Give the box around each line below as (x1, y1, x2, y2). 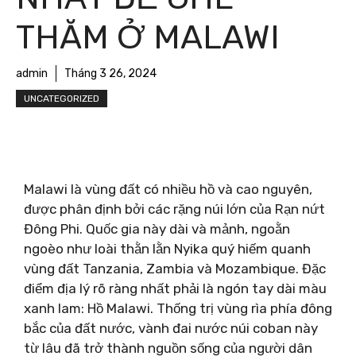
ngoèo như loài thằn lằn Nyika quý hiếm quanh (24, 240, 311, 257)
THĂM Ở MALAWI (16, 17, 280, 57)
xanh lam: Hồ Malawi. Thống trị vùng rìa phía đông (24, 300, 332, 316)
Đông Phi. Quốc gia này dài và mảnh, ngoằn (24, 220, 290, 237)
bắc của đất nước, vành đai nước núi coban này (24, 319, 318, 336)
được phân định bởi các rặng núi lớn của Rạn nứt (24, 200, 325, 217)
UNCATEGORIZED (24, 93, 99, 104)
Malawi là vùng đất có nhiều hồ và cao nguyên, (24, 180, 312, 197)
